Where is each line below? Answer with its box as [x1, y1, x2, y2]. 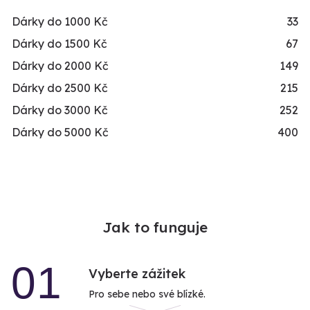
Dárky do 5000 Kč [12, 125, 109, 140]
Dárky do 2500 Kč [12, 81, 108, 95]
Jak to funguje [102, 218, 208, 237]
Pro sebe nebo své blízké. [89, 288, 206, 301]
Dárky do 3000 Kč [12, 103, 108, 118]
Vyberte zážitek [89, 266, 185, 282]
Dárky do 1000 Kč [12, 15, 108, 29]
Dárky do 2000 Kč [12, 59, 109, 73]
